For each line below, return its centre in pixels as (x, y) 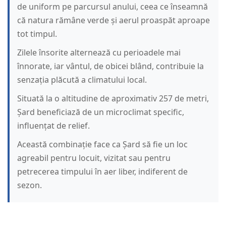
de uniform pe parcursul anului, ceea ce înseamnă (112, 7)
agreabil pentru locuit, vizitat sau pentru (94, 158)
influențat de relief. (53, 126)
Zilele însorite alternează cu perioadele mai (99, 53)
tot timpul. (37, 34)
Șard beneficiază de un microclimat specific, (101, 112)
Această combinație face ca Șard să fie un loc (102, 145)
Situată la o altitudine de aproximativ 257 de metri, (113, 99)
